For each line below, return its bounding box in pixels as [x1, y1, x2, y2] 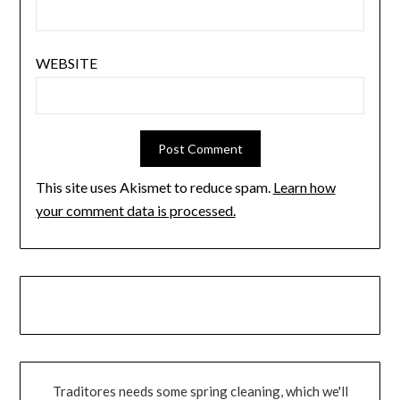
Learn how [272, 179, 336, 196]
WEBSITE [35, 54, 97, 72]
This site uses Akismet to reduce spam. [35, 179, 273, 196]
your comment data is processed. [35, 202, 236, 220]
